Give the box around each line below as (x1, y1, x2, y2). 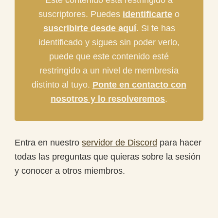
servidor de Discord (82, 137, 157, 147)
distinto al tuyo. (32, 79, 92, 90)
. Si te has (136, 23, 175, 33)
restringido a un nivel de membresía (39, 65, 179, 75)
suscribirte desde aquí (43, 23, 136, 33)
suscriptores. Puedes (38, 9, 123, 19)
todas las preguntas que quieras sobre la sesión (15, 151, 200, 162)
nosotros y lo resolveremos (51, 93, 165, 104)
